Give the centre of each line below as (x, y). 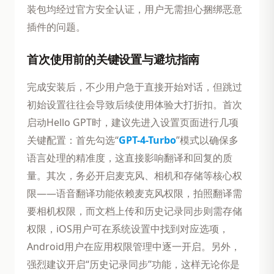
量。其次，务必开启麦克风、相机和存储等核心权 (135, 175)
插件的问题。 (56, 27)
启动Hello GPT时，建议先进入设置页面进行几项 (133, 122)
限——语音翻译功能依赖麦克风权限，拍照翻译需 (135, 193)
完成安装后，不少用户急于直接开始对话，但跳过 (135, 87)
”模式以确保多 (207, 140)
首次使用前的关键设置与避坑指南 (113, 59)
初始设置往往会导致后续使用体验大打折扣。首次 (135, 104)
